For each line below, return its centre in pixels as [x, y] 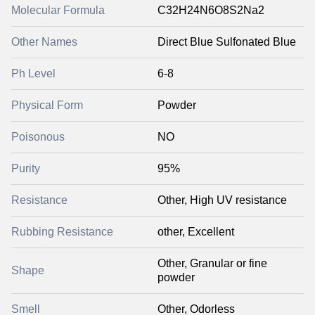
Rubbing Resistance [62, 232]
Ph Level [33, 73]
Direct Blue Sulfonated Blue [227, 42]
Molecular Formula [58, 10]
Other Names [44, 42]
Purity [26, 168]
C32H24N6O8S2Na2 [211, 10]
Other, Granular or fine [212, 263]
